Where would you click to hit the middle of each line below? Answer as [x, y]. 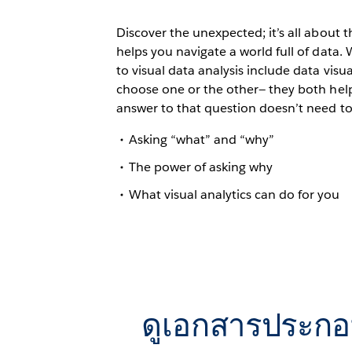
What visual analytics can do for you [234, 195]
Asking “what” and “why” [202, 139]
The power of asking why [201, 167]
